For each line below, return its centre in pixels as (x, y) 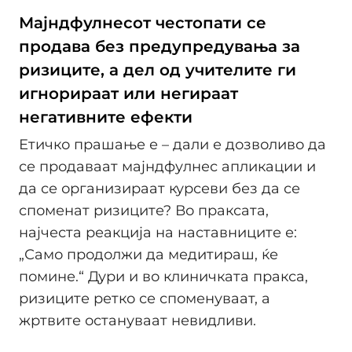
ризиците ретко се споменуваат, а (145, 299)
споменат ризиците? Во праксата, (144, 211)
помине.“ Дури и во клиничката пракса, (163, 277)
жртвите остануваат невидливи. (137, 321)
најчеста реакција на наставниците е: (158, 233)
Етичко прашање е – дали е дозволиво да (172, 145)
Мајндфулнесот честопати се (143, 22)
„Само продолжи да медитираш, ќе (148, 255)
